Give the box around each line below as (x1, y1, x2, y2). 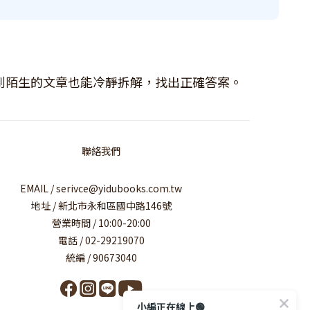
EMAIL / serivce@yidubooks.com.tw (20, 181, 182, 195)
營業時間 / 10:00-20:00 (51, 216, 151, 230)
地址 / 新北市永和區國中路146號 (30, 199, 172, 212)
